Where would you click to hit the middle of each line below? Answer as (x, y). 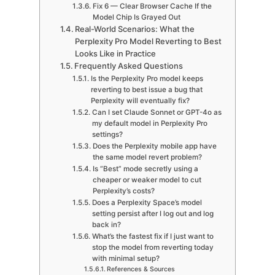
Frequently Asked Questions (129, 65)
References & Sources (141, 269)
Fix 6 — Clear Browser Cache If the (152, 6)
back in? (106, 224)
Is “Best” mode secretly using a (145, 168)
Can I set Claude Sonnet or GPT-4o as (157, 112)
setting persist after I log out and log (153, 213)
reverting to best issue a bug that (146, 89)
